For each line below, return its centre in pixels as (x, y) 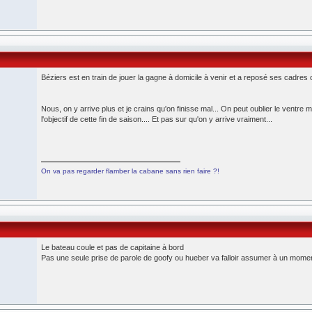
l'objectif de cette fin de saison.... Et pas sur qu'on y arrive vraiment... (157, 119)
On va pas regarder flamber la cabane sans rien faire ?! (130, 171)
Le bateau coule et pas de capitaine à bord (112, 247)
